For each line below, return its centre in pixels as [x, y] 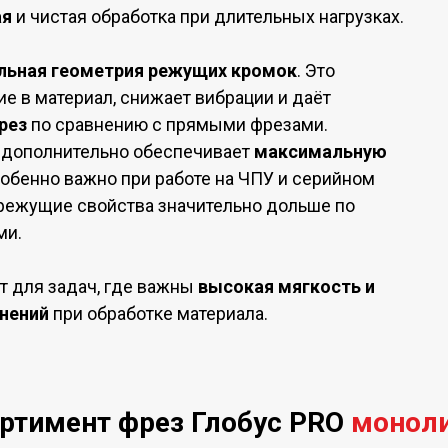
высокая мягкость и [286, 286]
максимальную [320, 151]
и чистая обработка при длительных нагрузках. [210, 16]
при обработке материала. [158, 313]
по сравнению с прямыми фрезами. [177, 124]
